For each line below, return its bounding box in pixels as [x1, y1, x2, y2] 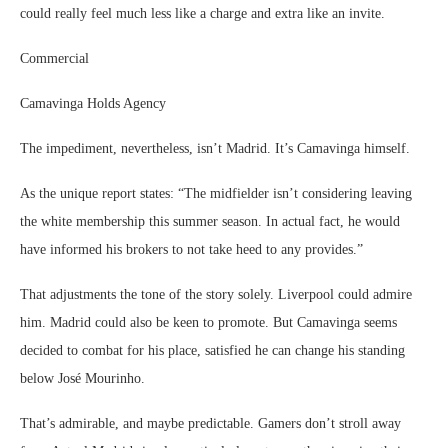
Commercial [20, 51, 89, 66]
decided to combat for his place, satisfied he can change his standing [20, 343, 405, 358]
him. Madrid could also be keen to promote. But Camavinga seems [20, 315, 397, 330]
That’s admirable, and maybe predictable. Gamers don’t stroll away [20, 416, 401, 431]
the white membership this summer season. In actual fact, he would [20, 214, 400, 229]
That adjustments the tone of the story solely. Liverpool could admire [20, 287, 412, 302]
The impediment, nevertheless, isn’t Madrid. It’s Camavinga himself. [20, 141, 410, 156]
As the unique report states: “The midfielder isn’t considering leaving [20, 186, 412, 201]
